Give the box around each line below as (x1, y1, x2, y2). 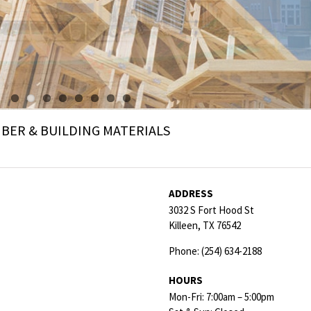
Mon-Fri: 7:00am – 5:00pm (168, 289, 274, 303)
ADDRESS (168, 186, 213, 200)
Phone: (168, 244, 201, 258)
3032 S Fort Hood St (168, 203, 254, 217)
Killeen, (168, 218, 203, 232)
